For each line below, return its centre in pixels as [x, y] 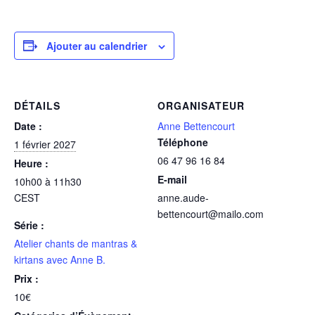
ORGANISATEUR [201, 105]
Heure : [31, 163]
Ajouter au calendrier [97, 45]
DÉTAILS [37, 105]
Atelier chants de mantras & [76, 243]
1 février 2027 [45, 144]
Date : [28, 126]
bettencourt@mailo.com [211, 213]
